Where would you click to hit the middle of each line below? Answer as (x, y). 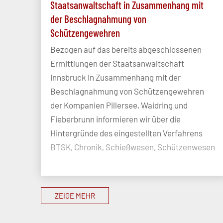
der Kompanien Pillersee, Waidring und (119, 105)
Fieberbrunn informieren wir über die (115, 119)
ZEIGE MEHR (75, 196)
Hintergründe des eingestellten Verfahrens (126, 133)
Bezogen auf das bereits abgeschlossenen (126, 50)
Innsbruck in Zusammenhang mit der (115, 77)
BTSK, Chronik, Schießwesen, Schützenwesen (133, 147)
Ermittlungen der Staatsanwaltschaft (117, 63)
